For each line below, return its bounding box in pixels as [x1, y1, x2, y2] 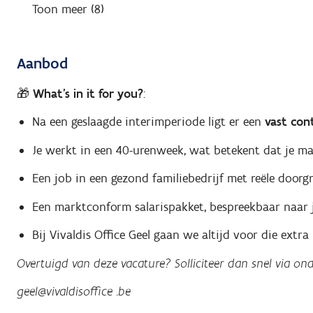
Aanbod [17, 54, 68, 73]
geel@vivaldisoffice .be [17, 284, 131, 300]
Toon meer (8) [31, 1, 104, 17]
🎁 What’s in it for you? [17, 85, 143, 101]
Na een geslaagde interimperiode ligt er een [31, 114, 265, 130]
